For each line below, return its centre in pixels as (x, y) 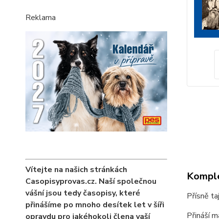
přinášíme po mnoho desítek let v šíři (95, 205)
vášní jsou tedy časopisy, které (83, 193)
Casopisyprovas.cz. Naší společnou (91, 182)
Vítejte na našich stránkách (76, 170)
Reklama (41, 18)
